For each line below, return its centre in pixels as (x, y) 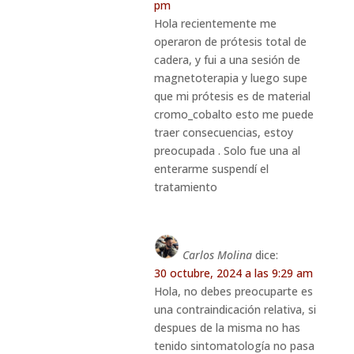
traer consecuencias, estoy (223, 132)
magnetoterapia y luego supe (230, 77)
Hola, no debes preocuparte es (233, 291)
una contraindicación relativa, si (235, 309)
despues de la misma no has (227, 327)
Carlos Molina (217, 254)
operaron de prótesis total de (230, 41)
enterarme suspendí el (211, 168)
